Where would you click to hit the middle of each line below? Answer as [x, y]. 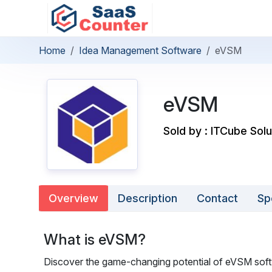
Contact [217, 198]
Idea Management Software [140, 50]
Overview [73, 198]
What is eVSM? [95, 240]
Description [148, 198]
